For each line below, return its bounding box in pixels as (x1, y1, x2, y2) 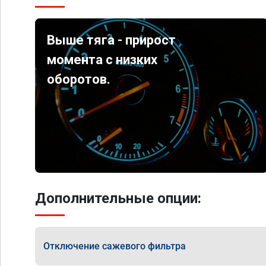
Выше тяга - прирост (47, 33, 176, 47)
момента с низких (47, 52, 158, 67)
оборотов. (47, 72, 111, 87)
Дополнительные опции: (35, 190, 201, 207)
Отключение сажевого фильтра (43, 240, 186, 252)
